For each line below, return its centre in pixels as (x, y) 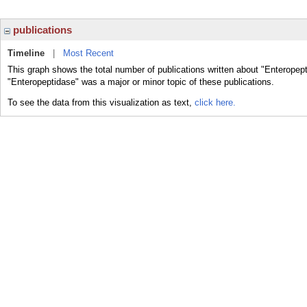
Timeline (26, 53)
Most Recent (88, 53)
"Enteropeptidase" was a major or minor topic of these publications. (141, 82)
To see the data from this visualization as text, (101, 102)
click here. (215, 102)
